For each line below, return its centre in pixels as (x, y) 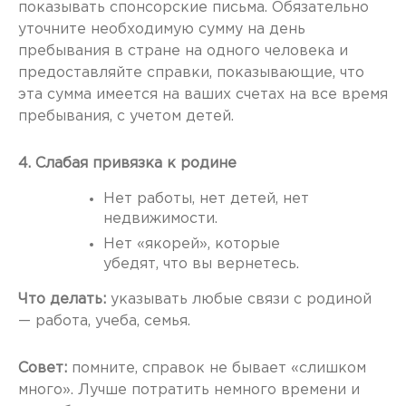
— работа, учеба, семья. (104, 322)
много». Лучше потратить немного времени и (189, 391)
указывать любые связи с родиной (239, 300)
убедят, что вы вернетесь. (201, 265)
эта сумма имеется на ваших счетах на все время (203, 95)
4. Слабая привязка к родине (127, 164)
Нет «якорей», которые (192, 245)
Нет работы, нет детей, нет (206, 199)
